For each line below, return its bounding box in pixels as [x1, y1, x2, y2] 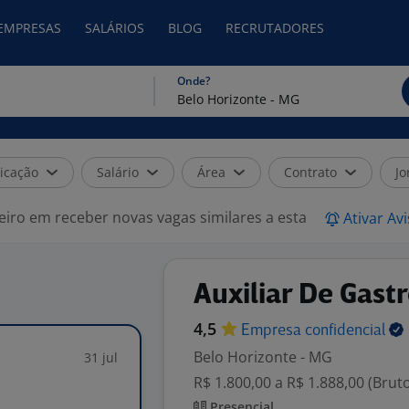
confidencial [305, 323, 389, 339]
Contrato [284, 163, 337, 181]
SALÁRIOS [85, 19, 144, 37]
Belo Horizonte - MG [194, 347, 332, 367]
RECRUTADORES [225, 19, 324, 37]
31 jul [84, 349, 118, 366]
